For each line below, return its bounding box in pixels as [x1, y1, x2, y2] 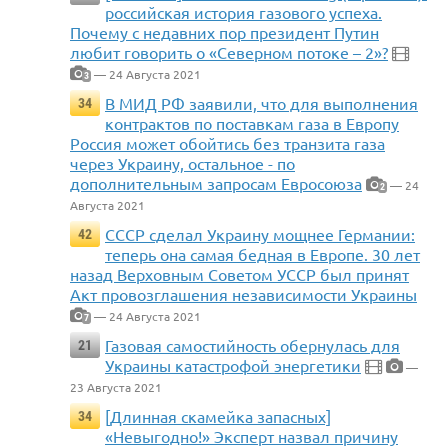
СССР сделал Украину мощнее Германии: [105, 224, 415, 245]
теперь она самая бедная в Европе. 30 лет [105, 244, 420, 265]
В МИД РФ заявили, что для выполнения [105, 93, 418, 114]
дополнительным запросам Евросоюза [70, 173, 362, 194]
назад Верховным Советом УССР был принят [70, 264, 409, 285]
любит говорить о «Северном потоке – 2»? [70, 42, 388, 63]
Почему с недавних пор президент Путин [70, 22, 379, 43]
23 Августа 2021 [70, 379, 162, 396]
